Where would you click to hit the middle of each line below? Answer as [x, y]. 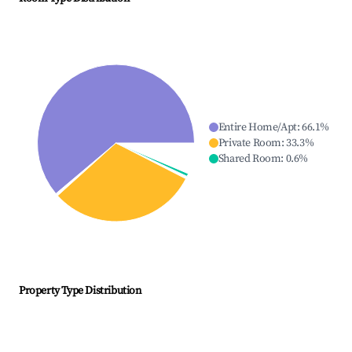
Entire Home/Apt [257, 128]
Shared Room [249, 159]
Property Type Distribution [80, 291]
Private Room [249, 143]
